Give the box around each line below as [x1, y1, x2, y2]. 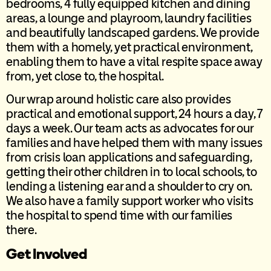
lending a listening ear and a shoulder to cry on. [6, 179, 252, 194]
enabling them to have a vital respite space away [6, 54, 263, 69]
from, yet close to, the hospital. [6, 68, 164, 83]
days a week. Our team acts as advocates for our [6, 121, 253, 136]
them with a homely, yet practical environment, [6, 39, 252, 54]
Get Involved [6, 245, 87, 263]
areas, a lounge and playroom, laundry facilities [6, 10, 252, 25]
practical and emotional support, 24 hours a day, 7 [6, 106, 263, 122]
